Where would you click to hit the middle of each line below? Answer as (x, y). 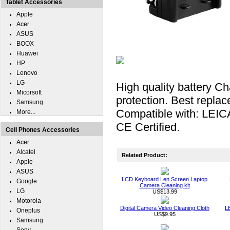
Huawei (27, 53)
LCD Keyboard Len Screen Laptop (165, 179)
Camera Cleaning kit (165, 185)
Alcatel (26, 152)
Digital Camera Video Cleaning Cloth (165, 208)
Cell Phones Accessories (43, 130)
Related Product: (142, 155)
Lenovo (27, 73)
